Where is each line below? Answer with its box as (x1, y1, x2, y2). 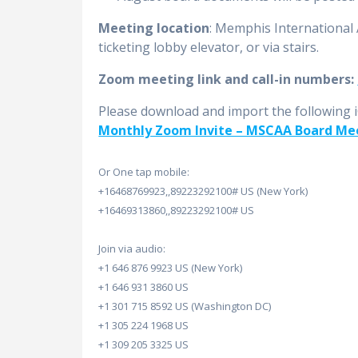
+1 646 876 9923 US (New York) (98, 261, 243, 276)
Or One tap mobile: (98, 165, 190, 180)
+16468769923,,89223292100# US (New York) (98, 184, 308, 199)
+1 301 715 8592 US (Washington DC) (98, 299, 272, 314)
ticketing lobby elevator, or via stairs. (98, 38, 320, 57)
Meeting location (98, 19, 210, 38)
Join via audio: (98, 241, 166, 257)
